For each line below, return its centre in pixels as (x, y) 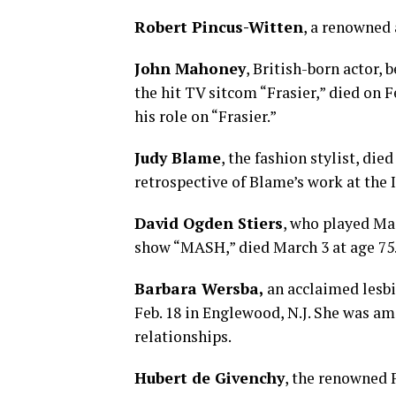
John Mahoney (190, 69)
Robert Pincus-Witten (219, 27)
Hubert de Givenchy (209, 378)
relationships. (183, 336)
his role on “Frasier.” (206, 116)
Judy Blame (178, 158)
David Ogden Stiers (209, 223)
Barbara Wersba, (199, 289)
